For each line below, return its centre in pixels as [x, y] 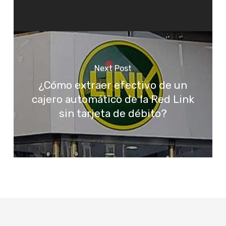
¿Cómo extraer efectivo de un [113, 86]
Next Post [113, 69]
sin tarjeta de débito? [113, 114]
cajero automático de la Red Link [113, 100]
